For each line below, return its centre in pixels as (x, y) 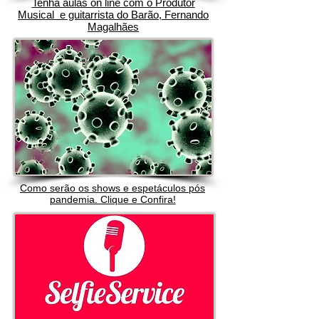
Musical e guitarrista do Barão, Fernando (113, 15)
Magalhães (113, 27)
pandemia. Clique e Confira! (113, 199)
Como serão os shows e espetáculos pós (113, 188)
